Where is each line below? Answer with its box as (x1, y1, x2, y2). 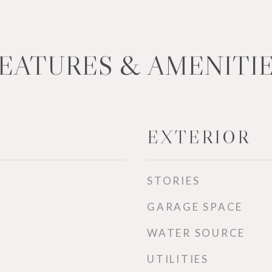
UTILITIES (147, 253, 209, 265)
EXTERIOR (147, 126, 250, 148)
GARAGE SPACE (147, 200, 243, 213)
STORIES (147, 174, 200, 187)
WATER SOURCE (147, 226, 245, 239)
